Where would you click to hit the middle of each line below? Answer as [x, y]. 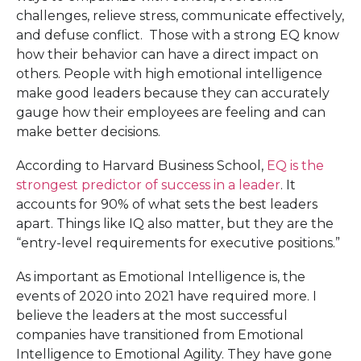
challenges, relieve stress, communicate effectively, [180, 16]
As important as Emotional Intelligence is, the [161, 277]
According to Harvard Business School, [141, 166]
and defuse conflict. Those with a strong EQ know [178, 35]
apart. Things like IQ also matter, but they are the [175, 224]
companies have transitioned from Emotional [160, 335]
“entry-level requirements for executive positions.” [178, 243]
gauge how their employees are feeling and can [171, 112]
